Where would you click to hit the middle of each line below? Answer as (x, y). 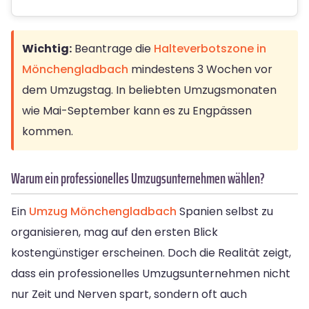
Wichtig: (47, 48)
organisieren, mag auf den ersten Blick (114, 232)
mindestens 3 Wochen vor (200, 69)
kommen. (48, 131)
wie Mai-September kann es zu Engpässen (137, 110)
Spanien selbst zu (225, 211)
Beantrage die (113, 48)
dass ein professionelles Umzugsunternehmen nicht (151, 273)
